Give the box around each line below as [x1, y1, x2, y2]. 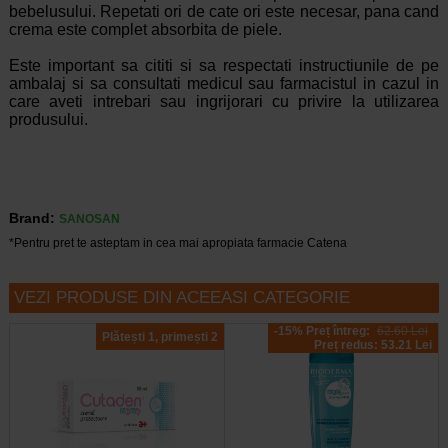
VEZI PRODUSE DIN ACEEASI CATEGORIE [13, 288, 350, 308]
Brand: [8, 210, 55, 227]
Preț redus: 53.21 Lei [314, 338, 433, 353]
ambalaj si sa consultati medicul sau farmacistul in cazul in [8, 75, 440, 93]
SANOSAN [58, 212, 120, 227]
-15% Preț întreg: [274, 324, 374, 339]
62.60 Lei [377, 324, 429, 339]
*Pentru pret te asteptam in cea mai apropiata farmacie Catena [8, 236, 347, 251]
